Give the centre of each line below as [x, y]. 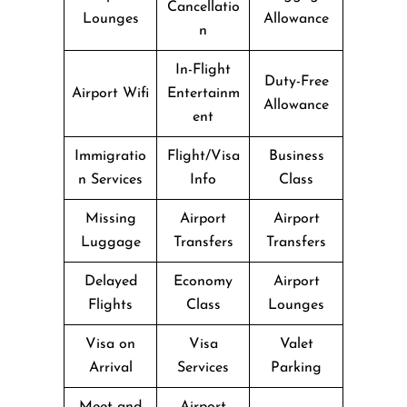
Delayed [110, 281]
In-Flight [203, 69]
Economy [203, 281]
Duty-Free [296, 81]
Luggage [110, 242]
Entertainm [203, 93]
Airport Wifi [110, 93]
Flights [110, 305]
